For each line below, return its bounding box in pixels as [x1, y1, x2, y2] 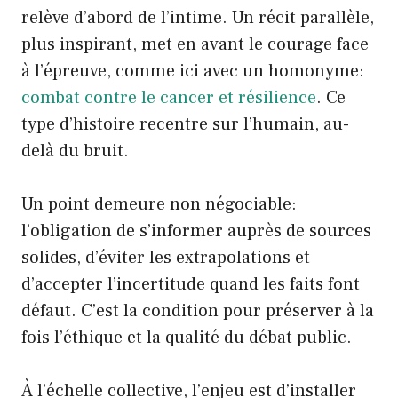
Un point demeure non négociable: [21, 192, 297, 216]
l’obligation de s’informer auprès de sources [21, 219, 371, 243]
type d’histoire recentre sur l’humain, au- [21, 112, 349, 136]
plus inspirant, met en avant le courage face [21, 32, 369, 56]
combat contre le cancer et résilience [21, 85, 316, 109]
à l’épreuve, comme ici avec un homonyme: [21, 59, 364, 83]
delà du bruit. [21, 139, 129, 163]
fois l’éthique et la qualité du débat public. [21, 325, 352, 349]
